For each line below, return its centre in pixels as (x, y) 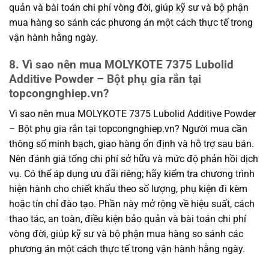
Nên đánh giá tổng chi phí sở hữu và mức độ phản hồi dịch (134, 159)
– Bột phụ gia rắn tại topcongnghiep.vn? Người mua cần (128, 129)
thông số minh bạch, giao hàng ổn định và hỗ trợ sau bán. (131, 144)
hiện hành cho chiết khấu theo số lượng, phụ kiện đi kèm (128, 189)
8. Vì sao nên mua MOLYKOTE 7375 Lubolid (121, 64)
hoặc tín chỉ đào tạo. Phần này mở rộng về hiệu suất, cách (132, 204)
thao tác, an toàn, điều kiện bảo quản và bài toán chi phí (128, 219)
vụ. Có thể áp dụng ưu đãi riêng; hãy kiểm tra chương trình (132, 174)
